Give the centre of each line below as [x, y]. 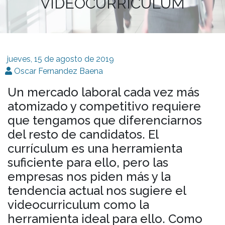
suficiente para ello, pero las [88, 162]
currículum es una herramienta [95, 148]
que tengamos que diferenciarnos [105, 120]
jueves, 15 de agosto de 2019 [61, 59]
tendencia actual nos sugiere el [97, 190]
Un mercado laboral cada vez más [103, 92]
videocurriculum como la [78, 204]
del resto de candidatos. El [83, 134]
